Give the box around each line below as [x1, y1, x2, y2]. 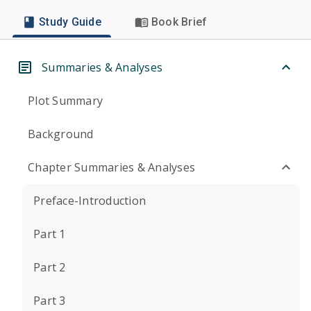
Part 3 [33, 293, 66, 308]
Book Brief [151, 15, 208, 28]
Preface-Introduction [33, 193, 146, 208]
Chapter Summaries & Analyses [28, 160, 195, 175]
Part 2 [33, 260, 66, 275]
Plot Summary [28, 93, 103, 108]
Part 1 [33, 226, 66, 242]
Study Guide [39, 15, 101, 28]
